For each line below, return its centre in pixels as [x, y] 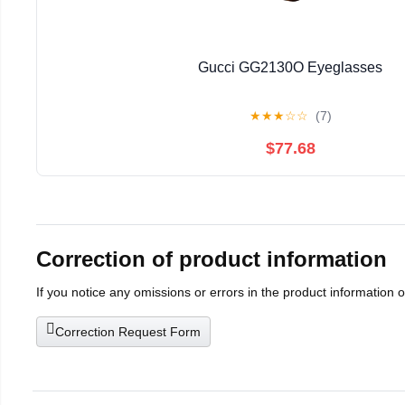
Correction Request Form [128, 332]
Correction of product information [212, 259]
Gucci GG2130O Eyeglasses [290, 67]
